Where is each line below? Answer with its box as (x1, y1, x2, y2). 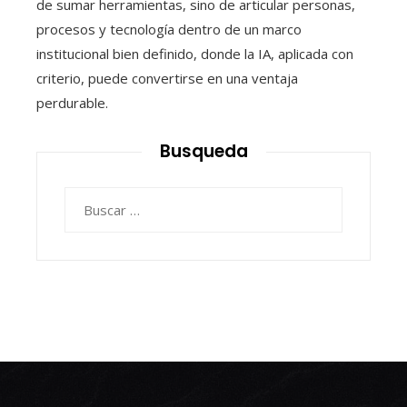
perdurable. (36, 94, 108, 113)
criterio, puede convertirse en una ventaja (36, 69, 298, 88)
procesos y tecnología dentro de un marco (36, 20, 302, 39)
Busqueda (159, 139, 248, 164)
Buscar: (64, 189, 109, 208)
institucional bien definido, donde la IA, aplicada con (36, 45, 353, 64)
